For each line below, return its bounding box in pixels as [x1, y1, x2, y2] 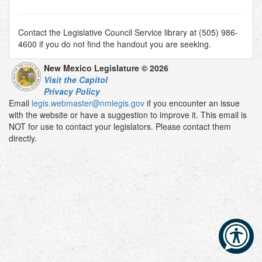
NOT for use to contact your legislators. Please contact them [9, 120, 231, 132]
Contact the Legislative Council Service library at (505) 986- [18, 26, 238, 38]
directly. [9, 132, 37, 144]
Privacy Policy [44, 85, 100, 97]
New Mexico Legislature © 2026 [44, 62, 168, 74]
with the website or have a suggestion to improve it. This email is [9, 109, 247, 120]
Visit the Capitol [44, 74, 108, 85]
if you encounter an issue [144, 97, 240, 109]
